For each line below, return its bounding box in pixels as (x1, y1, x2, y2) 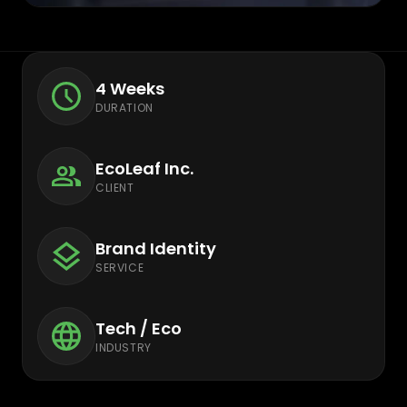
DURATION (95, 100, 154, 115)
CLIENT (95, 180, 134, 195)
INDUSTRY (95, 340, 152, 355)
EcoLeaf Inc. (95, 157, 194, 180)
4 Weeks (95, 77, 164, 100)
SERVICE (95, 260, 144, 275)
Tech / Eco (95, 317, 182, 340)
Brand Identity (95, 237, 216, 260)
